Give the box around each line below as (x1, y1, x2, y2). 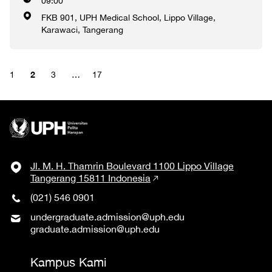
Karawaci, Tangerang (41, 24, 123, 35)
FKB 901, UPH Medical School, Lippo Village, (41, 12, 216, 22)
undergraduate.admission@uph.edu (30, 211, 185, 222)
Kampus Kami (30, 254, 106, 269)
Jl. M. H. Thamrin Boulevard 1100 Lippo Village (30, 160, 234, 171)
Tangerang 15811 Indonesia (30, 172, 151, 183)
